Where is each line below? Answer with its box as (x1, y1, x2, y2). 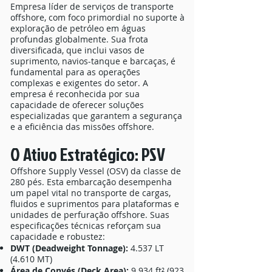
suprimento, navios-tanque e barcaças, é (10, 55, 175, 67)
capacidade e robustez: (10, 231, 105, 242)
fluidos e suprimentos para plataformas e (10, 198, 179, 209)
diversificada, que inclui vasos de (10, 44, 144, 56)
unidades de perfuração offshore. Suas (10, 209, 169, 220)
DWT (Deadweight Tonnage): (10, 242, 128, 254)
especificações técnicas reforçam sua (10, 220, 161, 231)
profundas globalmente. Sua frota (10, 33, 148, 45)
